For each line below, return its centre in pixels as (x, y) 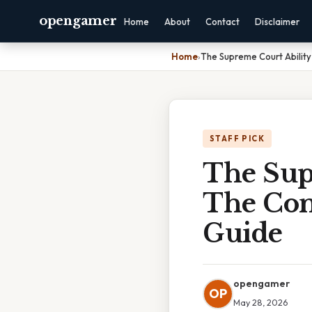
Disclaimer (278, 22)
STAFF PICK (237, 139)
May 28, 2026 (260, 302)
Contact (223, 22)
